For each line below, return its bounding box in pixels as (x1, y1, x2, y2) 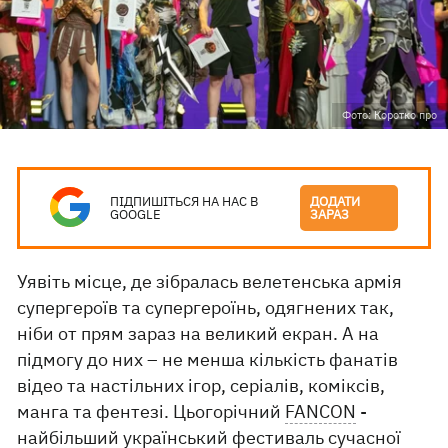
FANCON (285, 400, 357, 423)
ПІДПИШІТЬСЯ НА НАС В (110, 193, 259, 210)
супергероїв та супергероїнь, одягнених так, (17, 296, 395, 319)
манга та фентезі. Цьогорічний (17, 400, 286, 423)
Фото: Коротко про (342, 108, 437, 122)
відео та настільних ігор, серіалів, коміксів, (17, 374, 386, 397)
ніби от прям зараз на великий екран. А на (17, 322, 380, 345)
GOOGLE (110, 206, 162, 223)
